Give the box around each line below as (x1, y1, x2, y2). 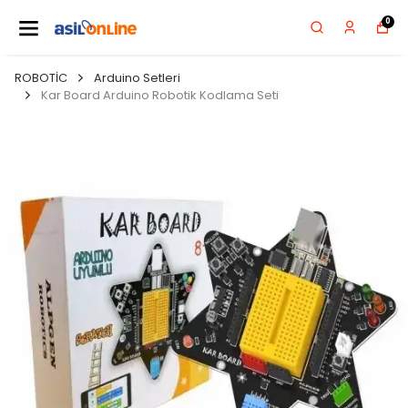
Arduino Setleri (94, 69, 180, 87)
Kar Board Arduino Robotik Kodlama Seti (41, 87, 279, 104)
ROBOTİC (15, 69, 67, 87)
